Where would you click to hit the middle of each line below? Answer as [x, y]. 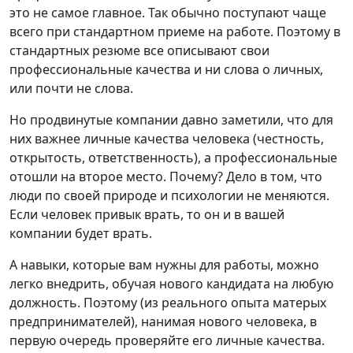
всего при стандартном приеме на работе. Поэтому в [175, 32]
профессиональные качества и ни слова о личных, [166, 69]
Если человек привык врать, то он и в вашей [147, 214]
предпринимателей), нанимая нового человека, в [163, 321]
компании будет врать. [81, 233]
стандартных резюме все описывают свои [139, 50]
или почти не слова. [71, 88]
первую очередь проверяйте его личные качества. [167, 340]
